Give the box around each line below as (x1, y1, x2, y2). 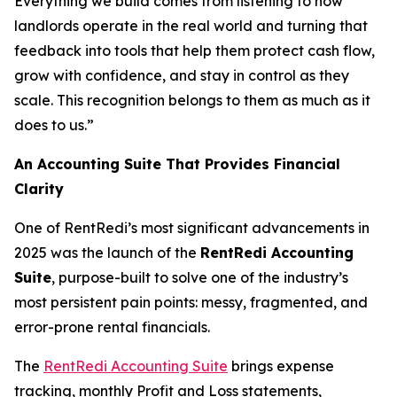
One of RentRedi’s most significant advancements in (14, 219, 370, 237)
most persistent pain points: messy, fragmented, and (14, 293, 368, 311)
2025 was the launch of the (14, 244, 200, 261)
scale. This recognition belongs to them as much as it (14, 91, 370, 109)
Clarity (14, 180, 64, 198)
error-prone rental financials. (14, 318, 210, 336)
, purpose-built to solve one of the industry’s (51, 269, 348, 286)
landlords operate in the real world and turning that (14, 17, 368, 35)
